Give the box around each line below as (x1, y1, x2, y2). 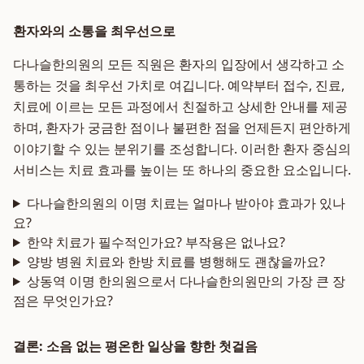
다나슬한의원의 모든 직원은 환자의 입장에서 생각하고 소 (13, 55, 344, 73)
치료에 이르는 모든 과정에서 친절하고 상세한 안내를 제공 (13, 97, 348, 115)
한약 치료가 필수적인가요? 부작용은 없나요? (26, 233, 285, 251)
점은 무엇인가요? (13, 292, 113, 310)
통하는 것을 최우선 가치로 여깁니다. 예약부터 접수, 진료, (13, 76, 344, 94)
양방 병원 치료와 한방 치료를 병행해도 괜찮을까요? (26, 253, 325, 271)
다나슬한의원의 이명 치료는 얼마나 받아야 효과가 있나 (26, 194, 345, 212)
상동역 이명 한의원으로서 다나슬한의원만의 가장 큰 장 (26, 272, 345, 290)
